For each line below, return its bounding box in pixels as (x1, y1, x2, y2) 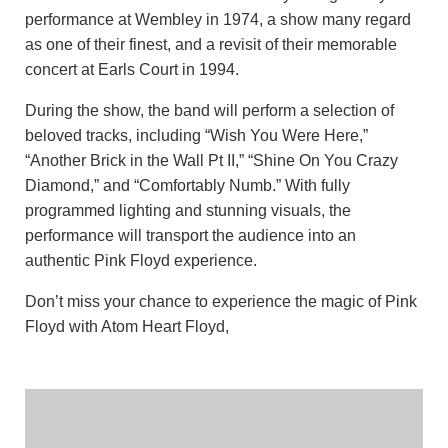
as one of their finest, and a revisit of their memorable (25, 36, 397, 53)
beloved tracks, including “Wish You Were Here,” (25, 127, 368, 144)
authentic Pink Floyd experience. (25, 252, 257, 269)
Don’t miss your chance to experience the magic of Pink (25, 293, 417, 310)
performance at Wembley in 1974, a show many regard (25, 11, 411, 28)
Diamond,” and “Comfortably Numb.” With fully (25, 177, 350, 194)
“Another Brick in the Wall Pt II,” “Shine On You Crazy (25, 152, 398, 169)
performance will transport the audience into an (25, 227, 356, 244)
